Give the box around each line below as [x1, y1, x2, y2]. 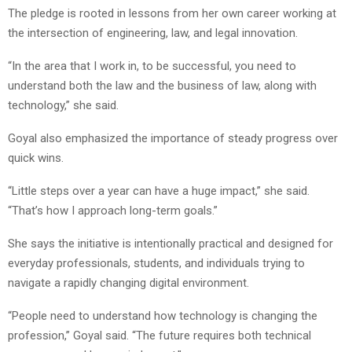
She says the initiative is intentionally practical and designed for [8, 236, 333, 251]
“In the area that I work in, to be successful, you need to [8, 58, 296, 73]
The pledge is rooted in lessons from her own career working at [8, 5, 336, 20]
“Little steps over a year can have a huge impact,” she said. [8, 183, 310, 198]
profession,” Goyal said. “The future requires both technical [8, 328, 311, 343]
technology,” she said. [8, 97, 119, 112]
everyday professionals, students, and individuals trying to [8, 255, 305, 270]
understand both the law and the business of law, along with [8, 78, 317, 93]
